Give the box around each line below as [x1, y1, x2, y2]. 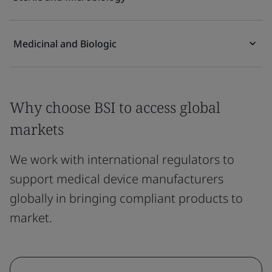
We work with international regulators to [10, 151, 234, 168]
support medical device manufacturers [10, 171, 223, 187]
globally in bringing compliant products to [10, 190, 243, 206]
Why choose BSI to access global [10, 97, 220, 117]
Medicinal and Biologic [13, 37, 117, 50]
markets [10, 119, 64, 139]
